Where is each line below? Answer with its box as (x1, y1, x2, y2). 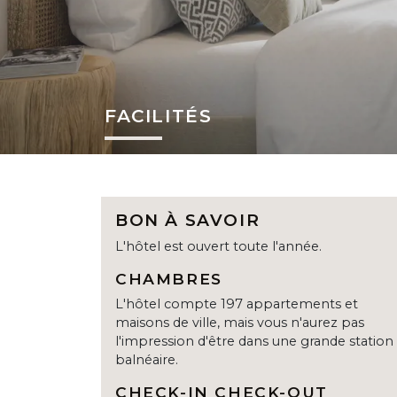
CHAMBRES (115, 269, 222, 289)
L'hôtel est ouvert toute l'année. (115, 238, 322, 255)
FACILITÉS (105, 105, 213, 128)
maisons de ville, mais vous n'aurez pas (115, 315, 364, 331)
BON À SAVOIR (115, 210, 261, 231)
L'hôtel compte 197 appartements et (115, 296, 358, 313)
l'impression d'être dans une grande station (115, 333, 393, 350)
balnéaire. (115, 352, 178, 369)
